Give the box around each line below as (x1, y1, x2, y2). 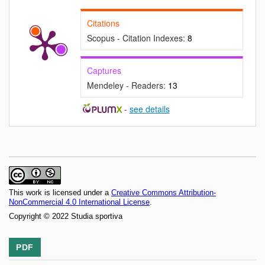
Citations (87, 17, 119, 30)
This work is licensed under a (9, 188, 111, 198)
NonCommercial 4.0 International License (9, 198, 150, 207)
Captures (87, 64, 121, 77)
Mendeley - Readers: (87, 79, 168, 92)
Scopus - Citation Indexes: (87, 32, 188, 44)
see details (129, 103, 170, 115)
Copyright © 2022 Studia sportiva (9, 212, 122, 221)
